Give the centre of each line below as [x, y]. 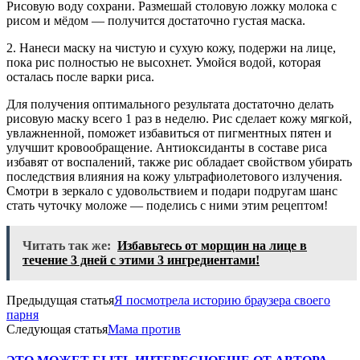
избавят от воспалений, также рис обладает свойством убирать [179, 162]
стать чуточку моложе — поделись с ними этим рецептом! [167, 205]
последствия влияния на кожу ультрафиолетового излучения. [174, 176]
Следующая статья [57, 329]
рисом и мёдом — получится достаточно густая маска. [156, 20]
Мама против [144, 329]
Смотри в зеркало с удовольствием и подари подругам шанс [172, 190]
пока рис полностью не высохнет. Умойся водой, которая [164, 62]
